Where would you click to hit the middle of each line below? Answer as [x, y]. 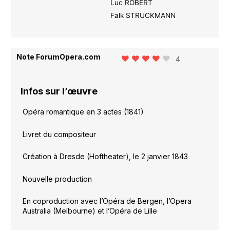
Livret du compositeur [59, 134]
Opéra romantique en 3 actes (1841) [83, 112]
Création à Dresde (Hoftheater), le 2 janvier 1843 [105, 157]
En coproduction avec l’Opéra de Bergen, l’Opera [107, 201]
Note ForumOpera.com [59, 56]
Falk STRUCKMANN [143, 15]
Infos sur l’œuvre [59, 91]
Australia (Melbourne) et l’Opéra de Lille [90, 211]
